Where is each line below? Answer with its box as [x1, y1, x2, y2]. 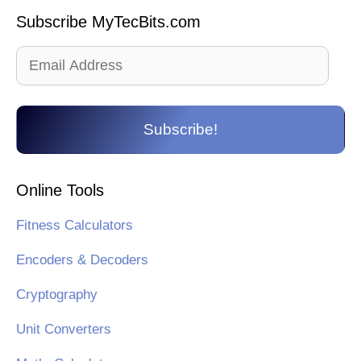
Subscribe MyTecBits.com [16, 12, 201, 31]
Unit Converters [16, 321, 111, 337]
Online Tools [16, 180, 104, 199]
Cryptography [16, 286, 98, 302]
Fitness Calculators [16, 217, 133, 233]
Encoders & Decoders [16, 251, 148, 268]
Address [15, 70, 65, 86]
